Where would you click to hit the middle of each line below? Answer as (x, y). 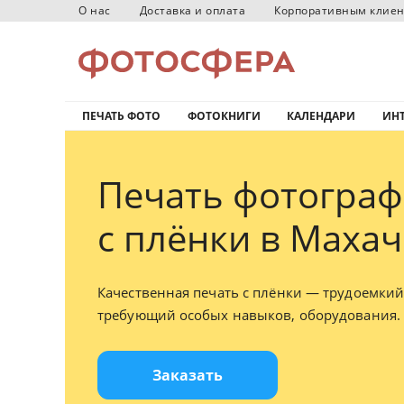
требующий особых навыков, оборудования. (249, 315)
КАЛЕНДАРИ (321, 116)
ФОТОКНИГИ (224, 116)
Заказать (188, 375)
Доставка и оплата (192, 10)
